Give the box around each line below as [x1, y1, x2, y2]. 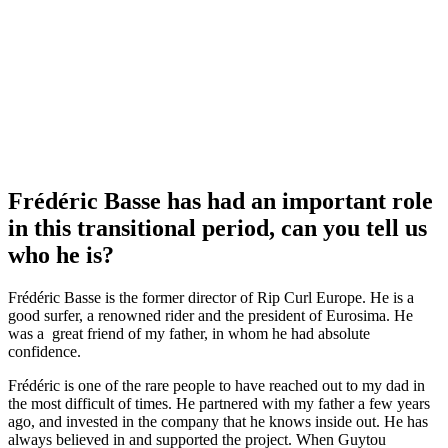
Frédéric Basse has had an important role [8, 188, 433, 215]
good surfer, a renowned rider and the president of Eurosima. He [8, 307, 413, 325]
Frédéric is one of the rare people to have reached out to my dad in [8, 377, 425, 395]
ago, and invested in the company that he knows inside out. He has [8, 413, 428, 431]
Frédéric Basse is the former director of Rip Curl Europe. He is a [8, 289, 414, 307]
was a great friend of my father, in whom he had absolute [8, 325, 370, 343]
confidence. [8, 343, 81, 361]
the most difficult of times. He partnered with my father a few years [8, 395, 430, 413]
